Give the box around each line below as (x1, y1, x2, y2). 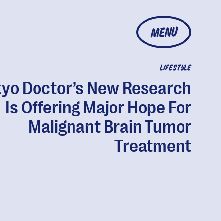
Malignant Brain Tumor (28, 117, 191, 137)
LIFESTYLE (159, 65, 191, 72)
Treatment (114, 136, 191, 156)
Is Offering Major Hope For (5, 98, 191, 118)
